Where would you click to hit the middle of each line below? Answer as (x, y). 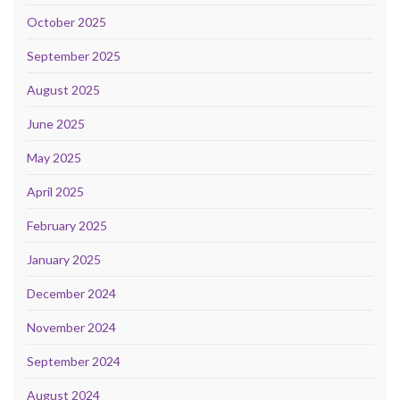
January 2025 (64, 259)
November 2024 (71, 327)
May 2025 (54, 157)
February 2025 (67, 225)
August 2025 (63, 89)
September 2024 (74, 361)
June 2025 (56, 123)
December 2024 (71, 293)
